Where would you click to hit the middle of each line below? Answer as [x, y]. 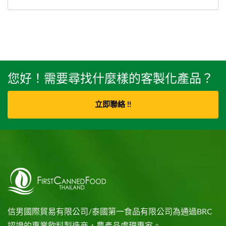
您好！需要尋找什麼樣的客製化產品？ [110, 78]
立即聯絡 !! [113, 105]
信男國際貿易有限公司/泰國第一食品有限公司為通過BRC [110, 212]
